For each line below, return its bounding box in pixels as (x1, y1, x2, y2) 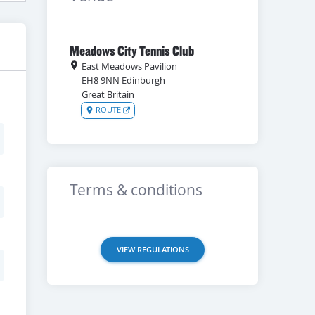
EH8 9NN (82, 74, 120, 86)
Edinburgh (122, 74, 166, 86)
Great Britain (82, 88, 135, 101)
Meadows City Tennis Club (70, 41, 195, 59)
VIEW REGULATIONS (116, 243, 189, 255)
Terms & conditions (70, 180, 203, 200)
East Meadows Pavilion (82, 60, 178, 72)
